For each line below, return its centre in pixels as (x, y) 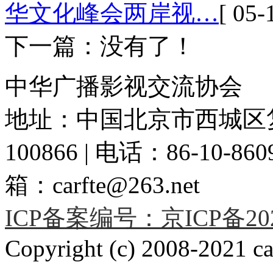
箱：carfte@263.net (102, 185)
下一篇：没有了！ (100, 46)
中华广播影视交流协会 (124, 86)
